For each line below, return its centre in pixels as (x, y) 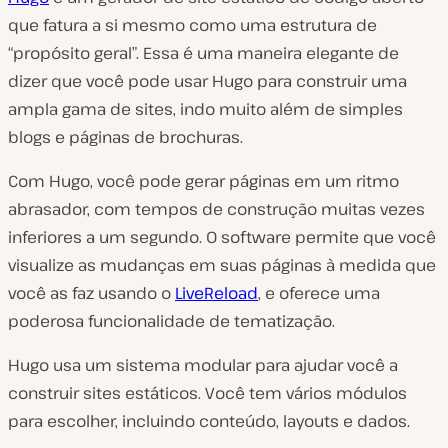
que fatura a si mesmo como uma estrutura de (192, 24)
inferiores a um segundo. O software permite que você (222, 236)
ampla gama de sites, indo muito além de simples (205, 108)
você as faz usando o (91, 292)
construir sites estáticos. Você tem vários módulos (207, 392)
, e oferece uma (319, 292)
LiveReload (216, 292)
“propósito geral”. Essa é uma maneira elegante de (203, 52)
